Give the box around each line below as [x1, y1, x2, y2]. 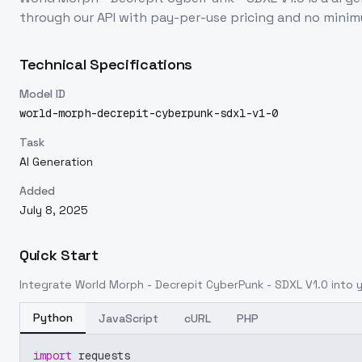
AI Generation [19, 154, 93, 169]
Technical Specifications [19, 55, 193, 74]
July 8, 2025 [19, 203, 88, 217]
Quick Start [19, 246, 99, 264]
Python [33, 310, 73, 325]
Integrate [19, 277, 75, 292]
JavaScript [99, 311, 158, 326]
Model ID [19, 86, 65, 101]
